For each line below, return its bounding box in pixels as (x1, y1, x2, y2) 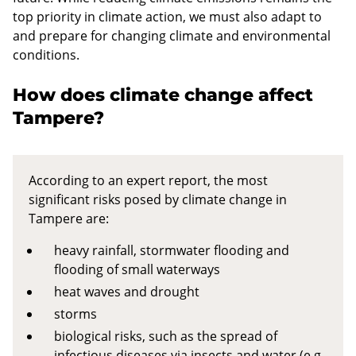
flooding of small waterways (54, 260, 220, 278)
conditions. (13, 45, 79, 64)
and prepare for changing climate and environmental (13, 26, 331, 44)
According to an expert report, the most (29, 171, 268, 189)
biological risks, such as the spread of (54, 327, 277, 345)
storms (54, 304, 97, 323)
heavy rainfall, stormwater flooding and (54, 241, 289, 259)
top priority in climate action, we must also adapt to (13, 7, 322, 25)
